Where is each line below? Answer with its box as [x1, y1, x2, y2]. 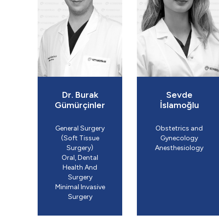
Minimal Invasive [55, 182, 105, 191]
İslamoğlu [159, 99, 199, 110]
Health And [63, 163, 98, 172]
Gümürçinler [55, 99, 106, 110]
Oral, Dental [62, 153, 99, 162]
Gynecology [160, 133, 198, 142]
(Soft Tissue [61, 133, 99, 142]
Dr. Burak [62, 89, 98, 100]
